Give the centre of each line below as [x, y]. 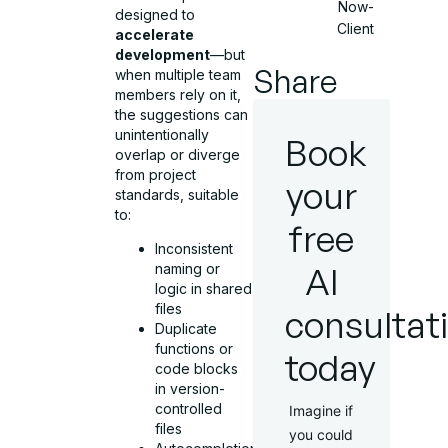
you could [321, 434]
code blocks [197, 369]
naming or [188, 269]
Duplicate [186, 329]
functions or [194, 349]
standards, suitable [177, 195]
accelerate [155, 35]
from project [156, 175]
